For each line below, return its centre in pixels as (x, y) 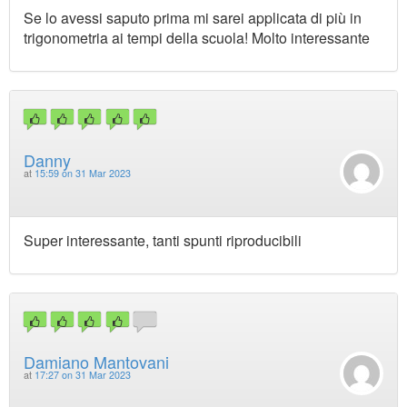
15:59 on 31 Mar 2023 (83, 173)
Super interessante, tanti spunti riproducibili (163, 240)
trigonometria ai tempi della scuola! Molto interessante (197, 38)
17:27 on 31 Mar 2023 (83, 375)
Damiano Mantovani (96, 362)
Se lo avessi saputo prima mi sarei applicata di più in (193, 18)
